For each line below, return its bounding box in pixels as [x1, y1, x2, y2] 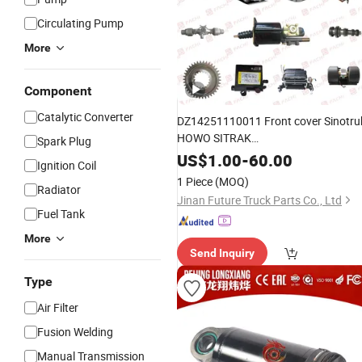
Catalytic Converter [37, 109, 133, 124]
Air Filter [37, 300, 78, 315]
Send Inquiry [190, 246, 255, 259]
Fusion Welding [37, 324, 113, 339]
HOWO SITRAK [177, 130, 251, 145]
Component [24, 83, 91, 99]
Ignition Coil [37, 158, 96, 173]
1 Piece [177, 174, 213, 189]
